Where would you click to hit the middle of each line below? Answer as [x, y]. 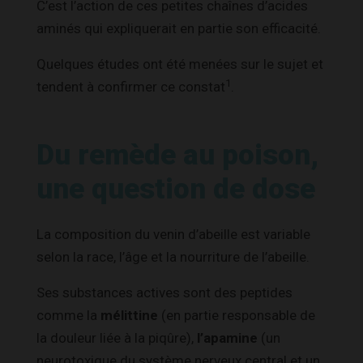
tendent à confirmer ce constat [131, 86]
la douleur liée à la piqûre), [117, 337]
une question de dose [176, 189]
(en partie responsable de [237, 315]
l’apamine [227, 337]
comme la [68, 315]
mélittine [129, 315]
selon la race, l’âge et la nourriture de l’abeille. [173, 256]
